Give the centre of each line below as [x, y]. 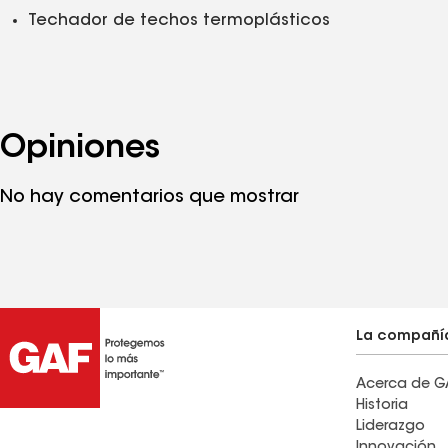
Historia [382, 406]
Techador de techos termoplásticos [179, 21]
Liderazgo [390, 427]
